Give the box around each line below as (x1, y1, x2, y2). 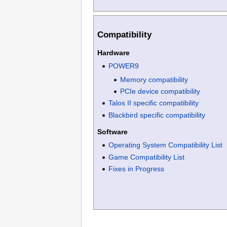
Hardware (97, 49, 130, 57)
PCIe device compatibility (120, 87, 200, 95)
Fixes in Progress (108, 164, 165, 173)
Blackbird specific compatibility (108, 110, 206, 119)
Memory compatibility (120, 75, 188, 84)
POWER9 (108, 62, 139, 70)
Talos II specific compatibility (108, 99, 199, 107)
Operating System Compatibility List (108, 141, 223, 149)
